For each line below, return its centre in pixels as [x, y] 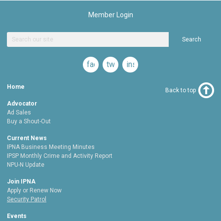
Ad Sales [19, 113]
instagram [143, 65]
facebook [103, 65]
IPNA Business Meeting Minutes [51, 147]
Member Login [110, 15]
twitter [118, 65]
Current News [27, 138]
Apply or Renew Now [34, 191]
